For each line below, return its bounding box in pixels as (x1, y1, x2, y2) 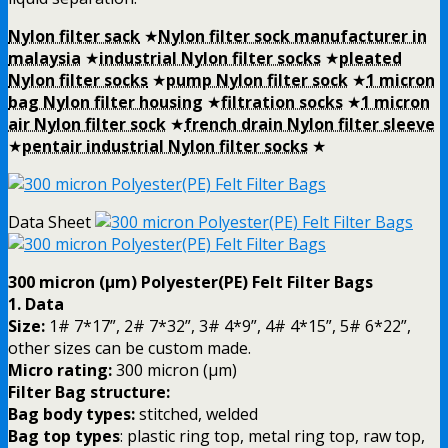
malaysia (8, 46, 81, 69)
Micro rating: (8, 358, 112, 381)
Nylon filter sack (8, 24, 140, 47)
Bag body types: (8, 402, 135, 425)
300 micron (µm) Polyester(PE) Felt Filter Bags (8, 270, 373, 293)
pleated (339, 46, 402, 69)
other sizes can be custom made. (8, 336, 251, 359)
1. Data (8, 292, 64, 315)
